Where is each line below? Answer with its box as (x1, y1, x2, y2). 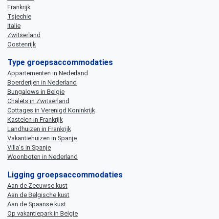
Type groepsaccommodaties (7, 58, 113, 67)
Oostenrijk (7, 41, 36, 48)
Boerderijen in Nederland (7, 79, 77, 86)
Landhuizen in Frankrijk (7, 125, 71, 132)
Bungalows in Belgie (7, 88, 65, 95)
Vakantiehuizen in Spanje (7, 134, 77, 142)
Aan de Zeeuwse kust (7, 182, 67, 189)
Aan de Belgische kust (7, 191, 69, 198)
